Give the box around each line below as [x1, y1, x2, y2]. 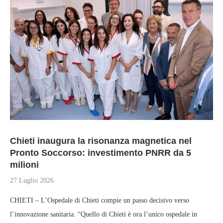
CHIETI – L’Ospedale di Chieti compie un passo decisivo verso [10, 197, 189, 204]
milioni [10, 160, 39, 170]
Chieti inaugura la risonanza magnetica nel [10, 136, 192, 146]
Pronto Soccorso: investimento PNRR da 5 [10, 148, 191, 158]
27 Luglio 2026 [10, 177, 54, 184]
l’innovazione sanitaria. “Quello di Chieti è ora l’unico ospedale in [10, 211, 197, 218]
